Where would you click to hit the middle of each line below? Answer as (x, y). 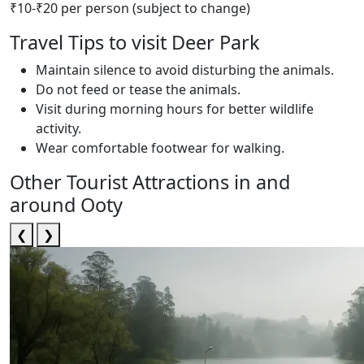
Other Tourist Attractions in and (150, 182)
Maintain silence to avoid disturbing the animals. (185, 70)
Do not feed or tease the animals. (138, 89)
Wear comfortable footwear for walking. (160, 148)
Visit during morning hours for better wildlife (175, 109)
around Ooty (66, 205)
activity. (58, 128)
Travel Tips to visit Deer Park (135, 42)
